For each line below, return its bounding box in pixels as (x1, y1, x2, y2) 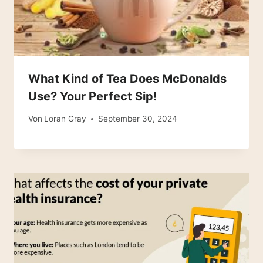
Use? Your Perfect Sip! (28, 89, 157, 103)
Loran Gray (44, 114, 87, 124)
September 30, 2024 (98, 114, 178, 124)
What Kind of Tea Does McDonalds (28, 71, 227, 86)
